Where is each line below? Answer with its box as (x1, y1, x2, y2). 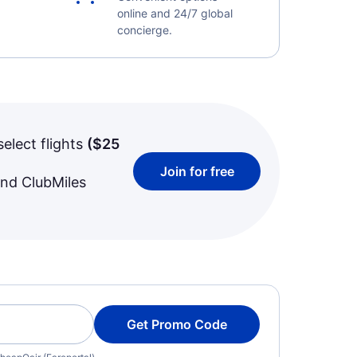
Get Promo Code (127, 316, 227, 332)
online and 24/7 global (116, 6, 233, 20)
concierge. (116, 23, 172, 37)
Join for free (159, 163, 234, 179)
